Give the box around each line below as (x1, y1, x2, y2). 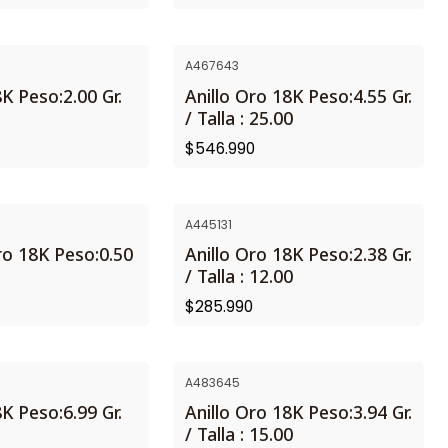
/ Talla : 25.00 (185, 105, 293, 130)
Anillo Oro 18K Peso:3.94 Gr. (185, 400, 412, 425)
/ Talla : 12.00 (185, 263, 293, 288)
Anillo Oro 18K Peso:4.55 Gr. (185, 83, 412, 108)
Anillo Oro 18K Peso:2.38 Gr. (185, 241, 412, 266)
